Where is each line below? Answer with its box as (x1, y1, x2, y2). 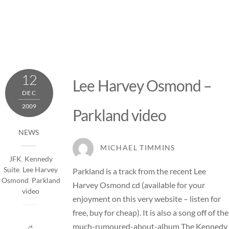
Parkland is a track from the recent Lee (73, 166, 207, 176)
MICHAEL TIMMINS (100, 144, 175, 152)
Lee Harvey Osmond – (73, 76, 212, 95)
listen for (188, 193, 221, 203)
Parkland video (73, 105, 166, 124)
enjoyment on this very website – (73, 193, 189, 203)
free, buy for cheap (73, 207, 138, 217)
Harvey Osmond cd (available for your (73, 179, 205, 190)
